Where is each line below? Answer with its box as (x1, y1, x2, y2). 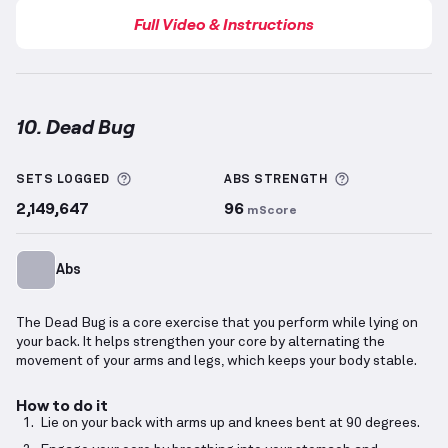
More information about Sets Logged (130, 171, 410, 188)
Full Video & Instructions (134, 14, 314, 34)
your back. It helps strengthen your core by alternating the (16, 335, 385, 350)
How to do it (16, 395, 108, 415)
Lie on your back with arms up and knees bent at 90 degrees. (40, 416, 420, 431)
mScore (247, 202, 297, 217)
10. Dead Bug (16, 114, 135, 139)
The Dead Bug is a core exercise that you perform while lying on (16, 316, 418, 331)
